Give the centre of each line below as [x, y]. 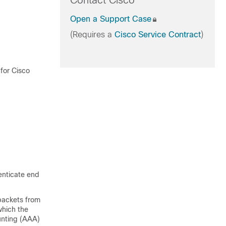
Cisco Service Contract [157, 35]
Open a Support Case [110, 19]
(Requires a [92, 35]
